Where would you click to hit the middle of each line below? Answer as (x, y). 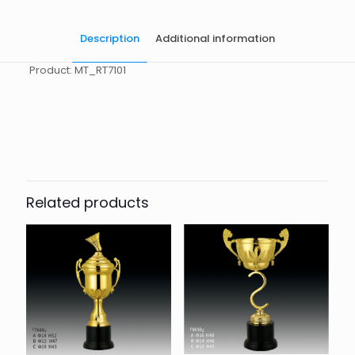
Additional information (215, 38)
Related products (88, 202)
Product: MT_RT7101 (77, 70)
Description (110, 38)
